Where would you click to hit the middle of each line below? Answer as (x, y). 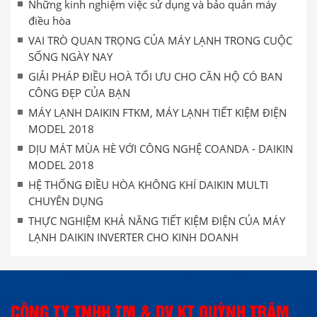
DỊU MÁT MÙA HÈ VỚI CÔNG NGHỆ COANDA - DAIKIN (161, 149)
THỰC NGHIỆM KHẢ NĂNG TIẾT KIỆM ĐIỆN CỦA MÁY (157, 221)
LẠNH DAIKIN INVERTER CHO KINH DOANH (133, 237)
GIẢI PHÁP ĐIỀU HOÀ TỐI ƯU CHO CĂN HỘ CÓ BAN (155, 76)
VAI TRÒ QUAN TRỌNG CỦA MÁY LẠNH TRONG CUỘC (160, 40)
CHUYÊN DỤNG (66, 201)
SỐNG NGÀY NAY (70, 57)
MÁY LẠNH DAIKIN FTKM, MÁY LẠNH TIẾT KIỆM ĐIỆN (157, 113)
